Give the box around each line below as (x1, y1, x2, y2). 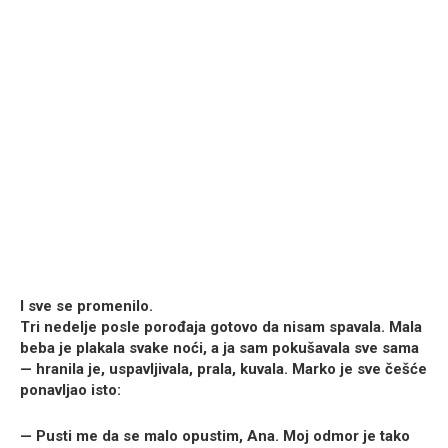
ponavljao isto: (20, 381, 121, 400)
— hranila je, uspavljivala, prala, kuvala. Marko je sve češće (20, 360, 427, 379)
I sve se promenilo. (20, 297, 153, 316)
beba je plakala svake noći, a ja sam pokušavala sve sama (20, 339, 419, 358)
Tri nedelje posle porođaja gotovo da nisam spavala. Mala (20, 318, 422, 337)
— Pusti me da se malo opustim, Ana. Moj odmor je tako (20, 427, 410, 446)
